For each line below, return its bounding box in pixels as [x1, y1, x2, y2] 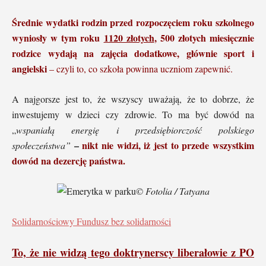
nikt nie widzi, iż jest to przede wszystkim [82, 138, 255, 152]
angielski [12, 61, 47, 75]
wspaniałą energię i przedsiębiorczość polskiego [16, 123, 254, 136]
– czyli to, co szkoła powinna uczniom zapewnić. [47, 62, 233, 75]
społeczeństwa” [12, 138, 71, 151]
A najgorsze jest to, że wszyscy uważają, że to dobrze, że [12, 92, 254, 105]
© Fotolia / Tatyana [135, 184, 210, 197]
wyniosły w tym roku [12, 30, 104, 45]
